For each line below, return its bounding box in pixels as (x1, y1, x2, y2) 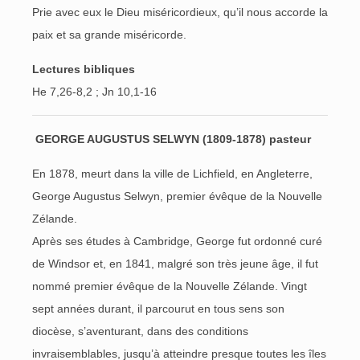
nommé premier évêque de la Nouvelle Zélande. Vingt (32, 280, 307, 292)
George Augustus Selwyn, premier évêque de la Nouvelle (32, 190, 322, 202)
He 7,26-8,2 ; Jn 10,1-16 (32, 85, 157, 98)
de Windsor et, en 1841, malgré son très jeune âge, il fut (32, 257, 318, 270)
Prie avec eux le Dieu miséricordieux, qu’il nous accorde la (32, 6, 328, 18)
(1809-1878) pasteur (202, 133, 311, 145)
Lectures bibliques (32, 63, 135, 76)
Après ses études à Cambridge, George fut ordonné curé (32, 235, 322, 247)
